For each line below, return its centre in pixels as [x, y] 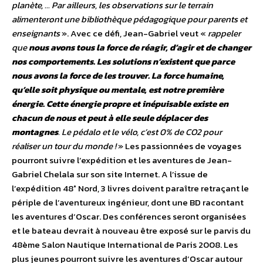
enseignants [36, 33]
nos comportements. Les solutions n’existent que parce [123, 62]
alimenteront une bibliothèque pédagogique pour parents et [129, 19]
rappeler [224, 33]
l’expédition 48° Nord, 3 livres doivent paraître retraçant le [130, 188]
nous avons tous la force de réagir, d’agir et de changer [140, 48]
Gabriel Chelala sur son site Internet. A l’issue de [110, 174]
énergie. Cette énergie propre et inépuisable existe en [120, 104]
